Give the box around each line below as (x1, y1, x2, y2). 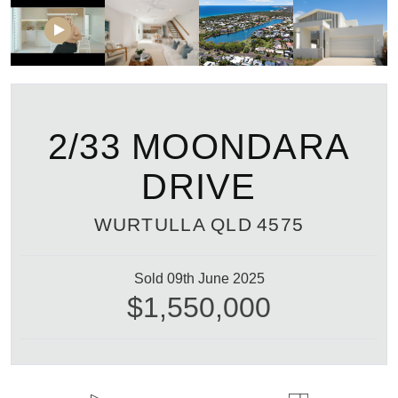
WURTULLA (93, 213, 206, 235)
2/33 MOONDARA (47, 126, 351, 166)
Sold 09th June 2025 (133, 270, 265, 286)
